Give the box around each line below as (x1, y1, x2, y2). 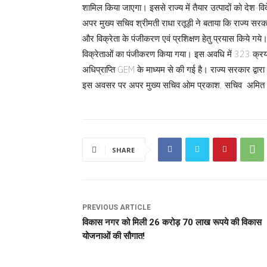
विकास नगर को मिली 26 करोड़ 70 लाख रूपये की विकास (82, 216, 262, 228)
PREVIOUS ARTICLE (82, 203, 151, 212)
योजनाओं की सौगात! (82, 230, 145, 241)
